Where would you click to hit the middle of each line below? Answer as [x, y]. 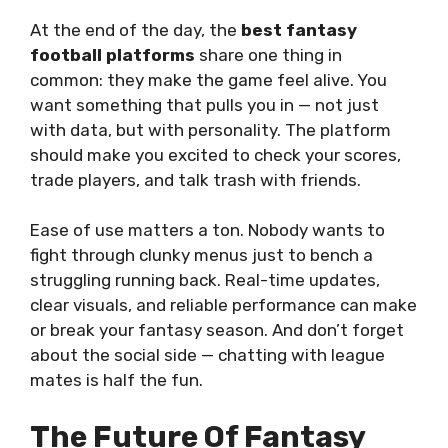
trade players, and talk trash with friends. [195, 179]
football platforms [112, 54]
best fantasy [299, 29]
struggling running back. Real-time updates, [205, 280]
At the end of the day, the [135, 29]
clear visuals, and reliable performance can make [223, 305]
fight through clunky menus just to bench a [201, 255]
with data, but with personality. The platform [210, 129]
